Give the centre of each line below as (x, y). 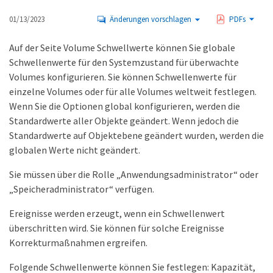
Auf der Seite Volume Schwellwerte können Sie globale (122, 48)
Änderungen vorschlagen (151, 19)
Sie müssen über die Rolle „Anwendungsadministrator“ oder (134, 174)
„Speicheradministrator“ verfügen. (82, 189)
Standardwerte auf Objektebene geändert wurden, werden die (136, 135)
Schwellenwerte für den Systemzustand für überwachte (124, 62)
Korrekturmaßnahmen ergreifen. (78, 243)
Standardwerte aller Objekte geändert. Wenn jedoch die (124, 121)
